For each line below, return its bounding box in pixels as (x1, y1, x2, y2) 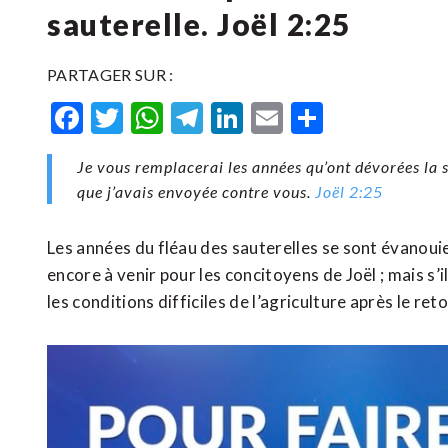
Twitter (123, 98, 230, 137)
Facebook (83, 98, 218, 137)
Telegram (203, 98, 334, 137)
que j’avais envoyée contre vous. (77, 182, 316, 201)
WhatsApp (163, 98, 314, 137)
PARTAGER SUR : (47, 65, 174, 84)
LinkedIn (243, 98, 364, 137)
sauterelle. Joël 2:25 (47, 6, 351, 42)
